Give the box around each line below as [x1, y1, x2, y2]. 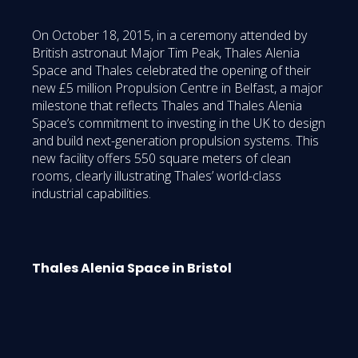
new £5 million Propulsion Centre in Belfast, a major [32, 79, 323, 97]
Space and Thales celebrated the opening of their [32, 62, 311, 80]
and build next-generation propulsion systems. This [32, 132, 319, 150]
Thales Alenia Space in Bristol [32, 259, 232, 278]
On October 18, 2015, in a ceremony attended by [32, 26, 307, 45]
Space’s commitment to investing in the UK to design [32, 114, 325, 133]
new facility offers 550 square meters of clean [32, 149, 291, 168]
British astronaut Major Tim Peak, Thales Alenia [32, 44, 300, 62]
